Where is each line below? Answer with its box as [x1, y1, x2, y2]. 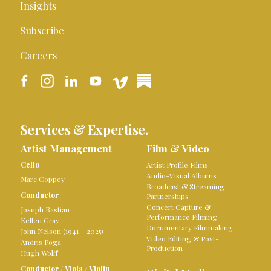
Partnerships [146, 191, 189, 201]
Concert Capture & [146, 202, 211, 212]
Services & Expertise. [20, 121, 148, 138]
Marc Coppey [20, 174, 65, 184]
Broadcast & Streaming [146, 181, 224, 191]
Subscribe [20, 24, 64, 37]
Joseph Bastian [20, 204, 70, 214]
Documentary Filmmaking [146, 223, 233, 232]
